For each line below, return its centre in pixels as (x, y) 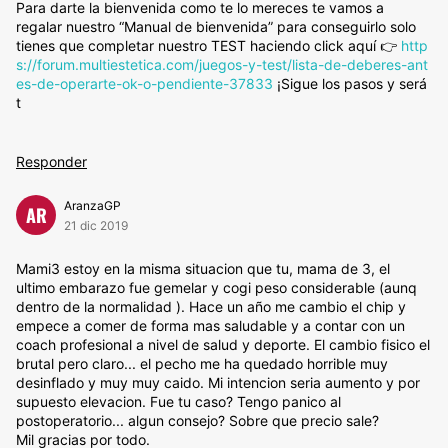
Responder (51, 161)
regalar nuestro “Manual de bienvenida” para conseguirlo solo (216, 26)
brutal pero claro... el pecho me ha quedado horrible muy (202, 363)
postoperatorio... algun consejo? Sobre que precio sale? (197, 420)
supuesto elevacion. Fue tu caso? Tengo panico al (178, 401)
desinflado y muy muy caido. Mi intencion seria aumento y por (218, 382)
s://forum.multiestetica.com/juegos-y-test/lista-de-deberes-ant (222, 64)
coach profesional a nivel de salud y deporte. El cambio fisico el (223, 344)
